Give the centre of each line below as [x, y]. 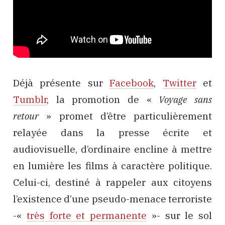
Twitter [179, 83]
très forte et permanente [86, 215]
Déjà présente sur [62, 83]
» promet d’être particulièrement [125, 116]
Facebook [132, 83]
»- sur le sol [179, 215]
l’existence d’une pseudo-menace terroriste [113, 199]
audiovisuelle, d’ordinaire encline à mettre [113, 149]
